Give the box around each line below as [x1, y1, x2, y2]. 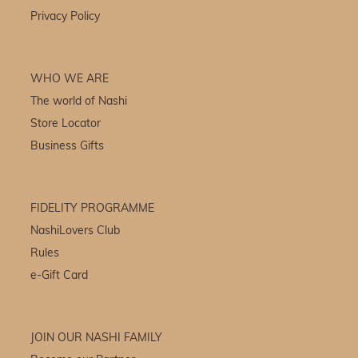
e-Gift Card [30, 270, 89, 283]
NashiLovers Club [30, 225, 121, 238]
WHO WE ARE [30, 74, 109, 86]
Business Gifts [30, 141, 105, 153]
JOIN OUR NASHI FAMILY [30, 332, 163, 345]
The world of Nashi [30, 96, 128, 109]
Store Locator [30, 118, 101, 131]
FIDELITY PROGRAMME [30, 203, 155, 216]
